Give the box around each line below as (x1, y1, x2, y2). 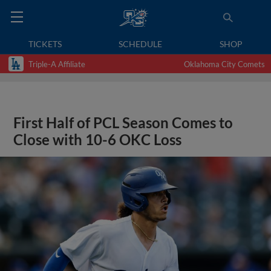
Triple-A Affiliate (28, 59, 85, 69)
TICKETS (28, 39, 62, 49)
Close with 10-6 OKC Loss (13, 131, 182, 148)
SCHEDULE (119, 39, 163, 49)
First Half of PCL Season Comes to (13, 114, 233, 131)
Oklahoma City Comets (184, 59, 265, 69)
